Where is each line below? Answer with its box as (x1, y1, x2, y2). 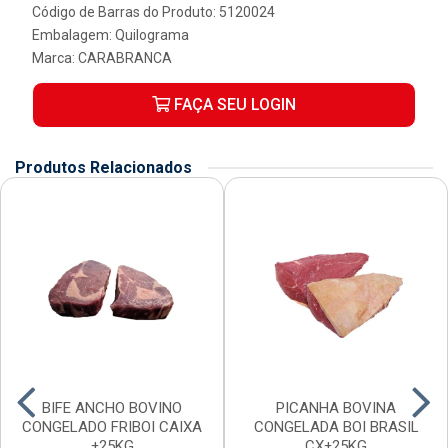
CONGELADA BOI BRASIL (253, 418, 419, 436)
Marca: (32, 50, 78, 66)
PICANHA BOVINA (276, 399, 396, 417)
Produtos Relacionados (15, 158, 192, 177)
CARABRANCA (78, 50, 172, 66)
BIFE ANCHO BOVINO (42, 399, 182, 417)
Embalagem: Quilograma (32, 27, 189, 43)
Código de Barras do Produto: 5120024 (32, 4, 275, 20)
